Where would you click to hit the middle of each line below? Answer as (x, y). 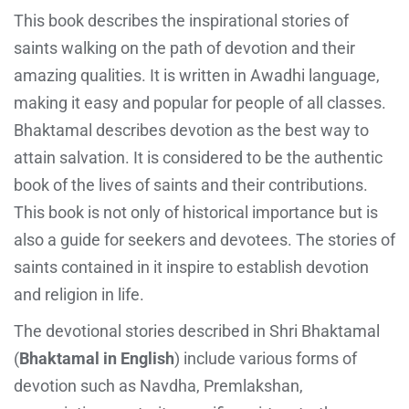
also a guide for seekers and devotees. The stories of (204, 239)
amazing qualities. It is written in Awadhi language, (197, 75)
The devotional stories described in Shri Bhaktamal (197, 330)
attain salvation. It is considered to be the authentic (198, 157)
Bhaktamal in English (97, 358)
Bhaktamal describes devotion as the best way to (191, 130)
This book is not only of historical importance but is (196, 212)
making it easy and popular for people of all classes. (200, 102)
